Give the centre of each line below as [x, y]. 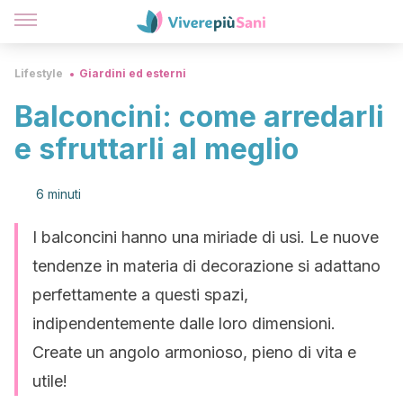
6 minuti [58, 194]
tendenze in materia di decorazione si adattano [206, 266]
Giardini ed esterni [133, 73]
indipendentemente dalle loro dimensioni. [184, 323]
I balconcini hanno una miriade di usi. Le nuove [206, 237]
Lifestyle [39, 73]
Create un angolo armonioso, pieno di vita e [194, 352]
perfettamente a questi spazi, [140, 295]
